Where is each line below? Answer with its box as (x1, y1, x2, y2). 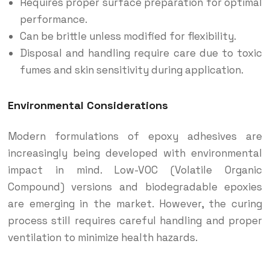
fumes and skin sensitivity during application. (19, 63, 243, 77)
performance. (19, 12, 87, 26)
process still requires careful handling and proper (7, 214, 263, 228)
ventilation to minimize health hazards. (7, 231, 198, 245)
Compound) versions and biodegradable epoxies (7, 180, 263, 194)
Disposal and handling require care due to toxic (19, 46, 263, 60)
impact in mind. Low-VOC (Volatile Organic (7, 163, 263, 177)
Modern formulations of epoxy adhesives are (7, 130, 263, 143)
